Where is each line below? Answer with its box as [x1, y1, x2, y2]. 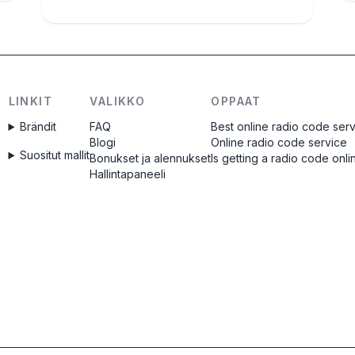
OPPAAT [211, 94, 261, 108]
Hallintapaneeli [90, 167, 166, 181]
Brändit [20, 120, 57, 133]
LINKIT [8, 94, 52, 108]
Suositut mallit [20, 148, 90, 162]
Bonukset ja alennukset [90, 151, 212, 165]
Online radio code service [211, 136, 348, 149]
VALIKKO [90, 94, 146, 108]
